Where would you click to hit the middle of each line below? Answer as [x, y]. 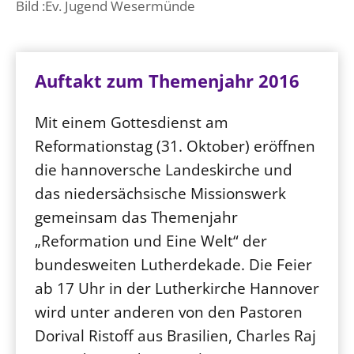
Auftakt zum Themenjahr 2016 [167, 81]
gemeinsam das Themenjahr [136, 217]
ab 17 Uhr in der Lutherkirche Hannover [177, 288]
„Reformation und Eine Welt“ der [151, 241]
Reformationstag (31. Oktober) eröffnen [175, 146]
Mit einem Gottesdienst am [132, 122]
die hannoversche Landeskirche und [164, 169]
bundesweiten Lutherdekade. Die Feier [173, 264]
